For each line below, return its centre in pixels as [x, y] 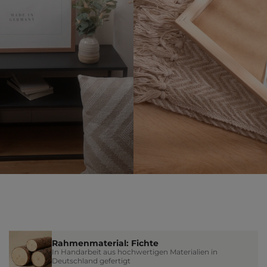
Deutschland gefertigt [91, 261]
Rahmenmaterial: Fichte [105, 243]
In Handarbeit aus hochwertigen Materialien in [135, 252]
